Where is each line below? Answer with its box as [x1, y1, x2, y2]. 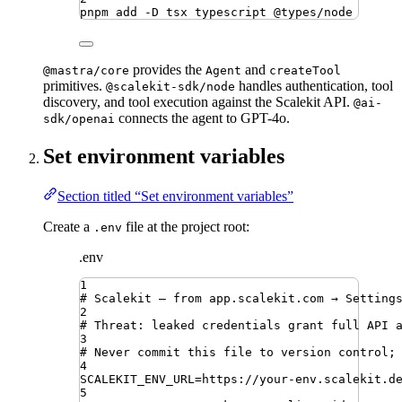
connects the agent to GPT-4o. [115, 110, 290, 127]
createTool [269, 64, 341, 78]
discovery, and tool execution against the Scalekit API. [43, 94, 354, 110]
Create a [43, 219, 93, 235]
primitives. [43, 78, 106, 94]
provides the [129, 62, 205, 78]
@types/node [274, 5, 353, 20]
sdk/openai [43, 112, 115, 127]
